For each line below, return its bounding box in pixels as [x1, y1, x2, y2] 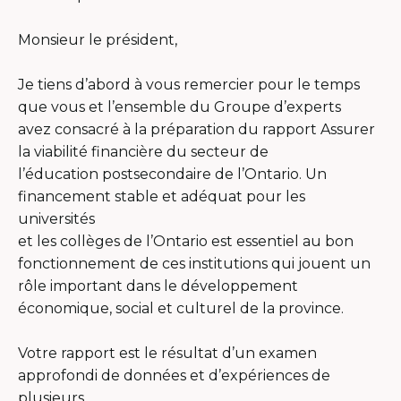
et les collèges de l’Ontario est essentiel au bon [18, 232, 354, 250]
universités [18, 209, 95, 227]
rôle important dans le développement [18, 277, 298, 294]
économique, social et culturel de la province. [18, 299, 344, 317]
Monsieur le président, [18, 30, 177, 48]
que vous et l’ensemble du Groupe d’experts [18, 98, 341, 115]
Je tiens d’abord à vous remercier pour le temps [18, 75, 360, 93]
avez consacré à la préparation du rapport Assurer [18, 120, 375, 138]
